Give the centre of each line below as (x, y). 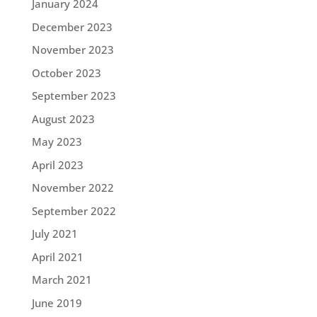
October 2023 (66, 73)
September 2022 (74, 211)
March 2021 (62, 280)
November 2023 (73, 50)
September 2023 (74, 96)
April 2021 (57, 257)
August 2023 (63, 119)
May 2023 (57, 142)
